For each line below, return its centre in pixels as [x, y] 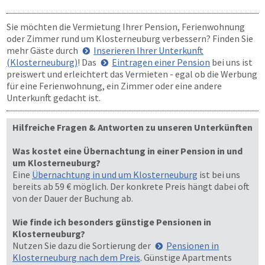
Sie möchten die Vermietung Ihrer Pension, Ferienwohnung [126, 27]
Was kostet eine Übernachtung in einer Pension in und [127, 151]
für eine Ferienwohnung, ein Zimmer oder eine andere [114, 86]
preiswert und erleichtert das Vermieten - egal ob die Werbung [132, 74]
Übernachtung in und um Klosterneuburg [115, 174]
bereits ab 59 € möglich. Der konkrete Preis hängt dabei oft [131, 186]
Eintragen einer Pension [161, 62]
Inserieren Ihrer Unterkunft [149, 50]
